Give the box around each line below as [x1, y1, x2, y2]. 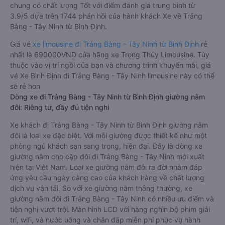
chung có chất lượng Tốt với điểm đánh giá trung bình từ [10, 1, 195, 10]
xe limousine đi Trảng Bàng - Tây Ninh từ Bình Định [33, 40, 199, 48]
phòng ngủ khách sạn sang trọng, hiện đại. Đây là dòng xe [10, 142, 202, 150]
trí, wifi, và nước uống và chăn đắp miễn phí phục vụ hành [10, 215, 200, 224]
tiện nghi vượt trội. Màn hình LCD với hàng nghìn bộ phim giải [10, 205, 210, 213]
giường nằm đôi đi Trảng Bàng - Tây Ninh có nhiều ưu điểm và [10, 194, 214, 203]
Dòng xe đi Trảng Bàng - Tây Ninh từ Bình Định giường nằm [10, 92, 205, 101]
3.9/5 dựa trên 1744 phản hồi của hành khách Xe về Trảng [10, 12, 202, 20]
